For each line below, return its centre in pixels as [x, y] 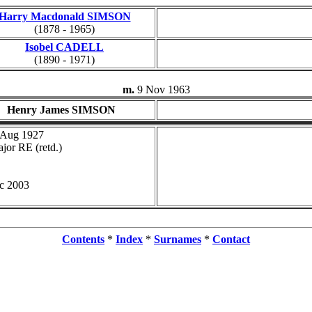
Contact [231, 239]
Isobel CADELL [64, 47]
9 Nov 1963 [163, 89]
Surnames [178, 239]
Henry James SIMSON [61, 110]
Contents [83, 239]
